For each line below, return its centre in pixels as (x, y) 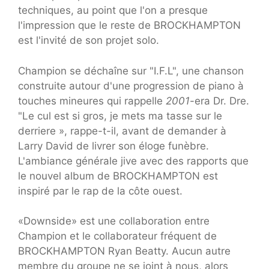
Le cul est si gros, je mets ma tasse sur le (122, 116)
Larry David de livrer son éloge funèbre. (113, 146)
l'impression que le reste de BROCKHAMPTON (129, 26)
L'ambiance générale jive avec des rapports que (133, 161)
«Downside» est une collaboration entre (114, 221)
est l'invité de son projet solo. (89, 41)
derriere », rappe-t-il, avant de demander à (122, 131)
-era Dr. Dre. (219, 101)
